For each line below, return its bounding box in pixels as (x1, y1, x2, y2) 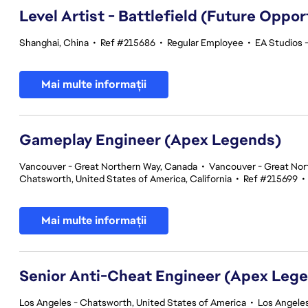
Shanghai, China (19, 36, 89, 49)
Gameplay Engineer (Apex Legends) (19, 130, 281, 150)
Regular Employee (167, 36, 243, 49)
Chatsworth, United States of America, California (19, 173, 232, 185)
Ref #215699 (243, 173, 298, 185)
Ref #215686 (100, 36, 155, 49)
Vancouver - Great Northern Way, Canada (19, 160, 197, 173)
